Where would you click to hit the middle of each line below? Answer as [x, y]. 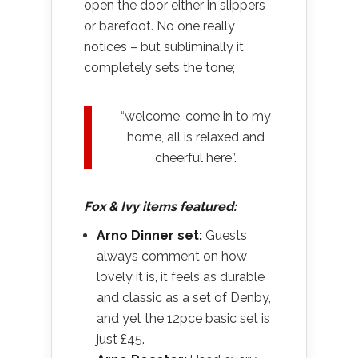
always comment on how [172, 257]
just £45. [121, 340]
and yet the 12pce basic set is [183, 319]
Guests [225, 236]
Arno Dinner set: [149, 236]
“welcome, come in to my [196, 117]
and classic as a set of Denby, [184, 298]
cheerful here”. [196, 158]
